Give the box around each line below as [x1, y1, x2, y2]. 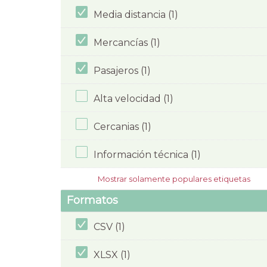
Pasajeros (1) [94, 64, 151, 76]
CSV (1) [94, 221, 125, 232]
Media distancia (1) [94, 8, 178, 20]
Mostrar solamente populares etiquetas [97, 173, 250, 184]
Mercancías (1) [94, 36, 160, 48]
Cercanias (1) [94, 120, 151, 132]
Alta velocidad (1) [94, 92, 173, 104]
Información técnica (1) [94, 148, 201, 160]
